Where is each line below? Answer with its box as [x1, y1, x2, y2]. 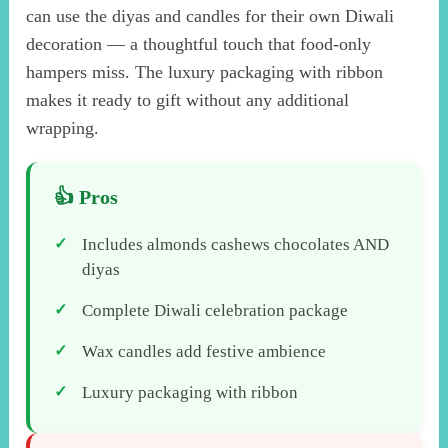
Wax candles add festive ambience [82, 341, 327, 361]
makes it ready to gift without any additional [26, 89, 350, 110]
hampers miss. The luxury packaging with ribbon [26, 61, 384, 82]
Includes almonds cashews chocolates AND [82, 234, 390, 254]
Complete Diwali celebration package [82, 300, 349, 320]
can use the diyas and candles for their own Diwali [26, 5, 395, 26]
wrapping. [26, 117, 100, 138]
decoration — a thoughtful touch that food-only [26, 33, 372, 54]
